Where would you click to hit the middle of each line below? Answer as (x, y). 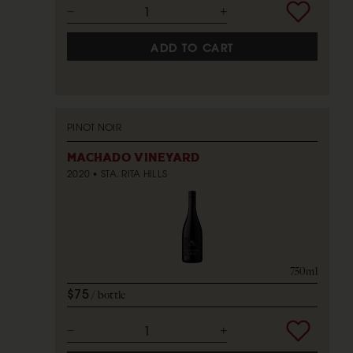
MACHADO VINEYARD (134, 158)
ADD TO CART (192, 48)
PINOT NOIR (94, 128)
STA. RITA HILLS (134, 174)
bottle (111, 295)
